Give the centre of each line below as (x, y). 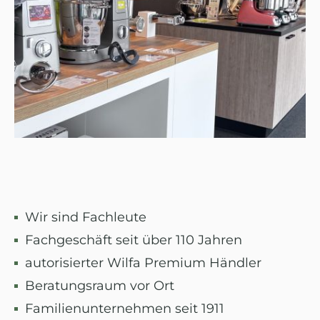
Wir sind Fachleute (86, 217)
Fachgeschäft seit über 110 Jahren (134, 240)
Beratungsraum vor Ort (100, 286)
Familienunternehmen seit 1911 (125, 309)
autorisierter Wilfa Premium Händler (143, 263)
